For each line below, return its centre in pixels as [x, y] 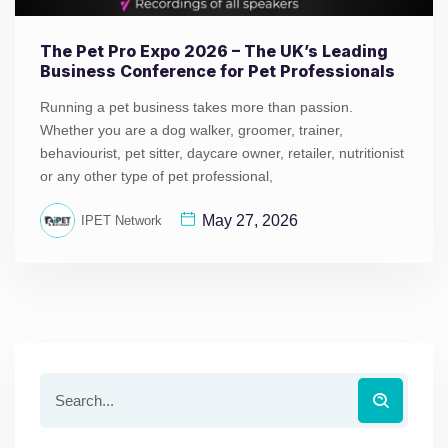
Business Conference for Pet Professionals [217, 71]
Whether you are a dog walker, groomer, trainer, [191, 130]
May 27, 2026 [250, 220]
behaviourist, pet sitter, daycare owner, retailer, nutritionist [222, 153]
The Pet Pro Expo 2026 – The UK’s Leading [214, 51]
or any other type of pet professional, [156, 176]
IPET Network [121, 221]
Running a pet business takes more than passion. [196, 107]
